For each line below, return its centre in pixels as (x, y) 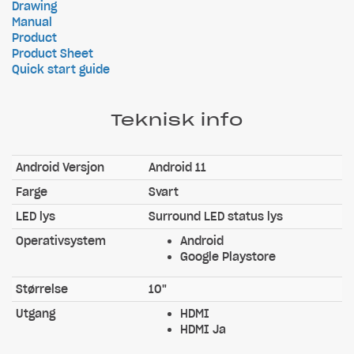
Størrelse (42, 289)
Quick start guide (61, 70)
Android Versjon (60, 168)
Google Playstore (228, 257)
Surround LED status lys (216, 217)
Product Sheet (53, 54)
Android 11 (177, 168)
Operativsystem (61, 241)
